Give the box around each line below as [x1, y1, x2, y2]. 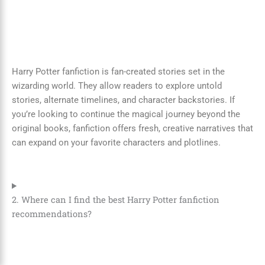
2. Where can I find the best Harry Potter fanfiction [12, 194, 219, 206]
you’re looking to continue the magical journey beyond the [12, 108, 240, 119]
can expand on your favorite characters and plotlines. [12, 137, 221, 148]
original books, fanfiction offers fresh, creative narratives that [12, 122, 253, 134]
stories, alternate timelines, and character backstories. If [12, 94, 235, 105]
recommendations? [12, 208, 92, 220]
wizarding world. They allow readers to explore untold [12, 80, 222, 91]
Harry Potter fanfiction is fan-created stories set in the [12, 66, 225, 77]
